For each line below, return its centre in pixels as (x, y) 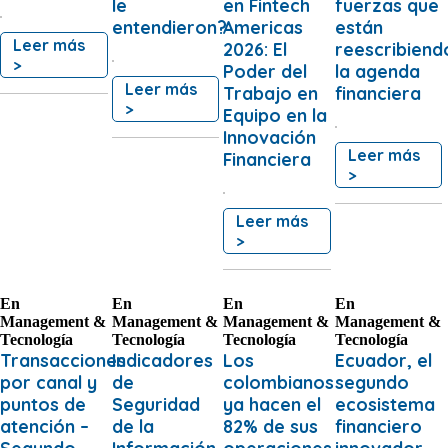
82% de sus (271, 425)
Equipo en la (275, 114)
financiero (378, 425)
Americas (263, 26)
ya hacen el (272, 403)
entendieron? (169, 26)
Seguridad (155, 403)
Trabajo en (271, 92)
